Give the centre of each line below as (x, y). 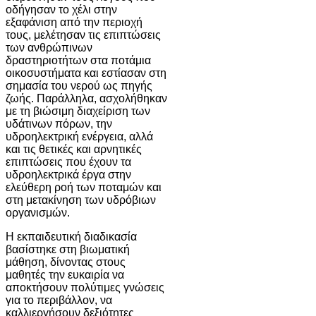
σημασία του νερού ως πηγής (79, 85)
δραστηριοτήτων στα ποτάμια (78, 60)
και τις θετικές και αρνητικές (74, 149)
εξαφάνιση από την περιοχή (74, 22)
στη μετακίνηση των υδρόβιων (81, 200)
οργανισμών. (38, 212)
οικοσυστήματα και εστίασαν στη (86, 73)
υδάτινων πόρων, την (59, 123)
